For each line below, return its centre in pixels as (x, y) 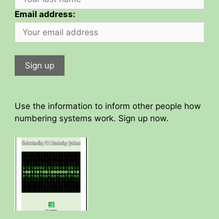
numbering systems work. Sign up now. (92, 119)
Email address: (45, 14)
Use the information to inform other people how (108, 106)
